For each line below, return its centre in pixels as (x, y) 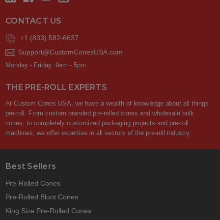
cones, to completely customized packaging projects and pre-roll (97, 123)
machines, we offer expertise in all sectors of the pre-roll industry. (98, 133)
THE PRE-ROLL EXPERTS (56, 87)
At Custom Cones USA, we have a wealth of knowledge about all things (107, 104)
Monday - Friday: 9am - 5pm (46, 65)
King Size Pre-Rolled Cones (49, 211)
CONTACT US (34, 21)
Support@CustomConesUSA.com (71, 52)
